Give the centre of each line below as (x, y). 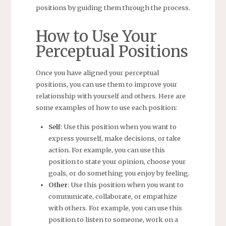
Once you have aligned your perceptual (97, 72)
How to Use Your (96, 37)
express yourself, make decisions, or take (115, 138)
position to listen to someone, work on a (114, 219)
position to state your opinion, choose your (117, 161)
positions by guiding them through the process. (113, 7)
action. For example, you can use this (107, 150)
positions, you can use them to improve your (106, 84)
